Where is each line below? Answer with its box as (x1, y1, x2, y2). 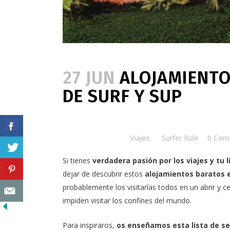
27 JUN (63, 67, 115, 89)
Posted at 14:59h (63, 133, 120, 143)
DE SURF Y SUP (63, 86, 182, 107)
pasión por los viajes (132, 156, 208, 166)
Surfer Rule (162, 133, 198, 143)
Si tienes (63, 156, 92, 166)
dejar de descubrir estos (63, 169, 145, 179)
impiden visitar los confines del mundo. (63, 196, 191, 206)
